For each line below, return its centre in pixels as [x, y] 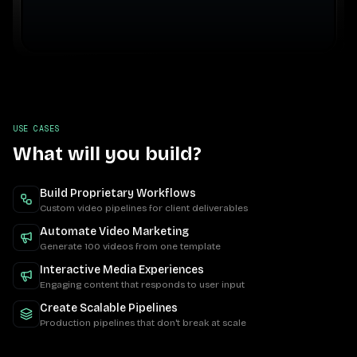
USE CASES [36, 129]
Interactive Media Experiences [122, 270]
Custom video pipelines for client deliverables [144, 208]
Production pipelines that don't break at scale [143, 323]
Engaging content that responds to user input [142, 284]
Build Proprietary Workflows [118, 193]
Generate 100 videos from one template [130, 246]
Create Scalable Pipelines [109, 308]
